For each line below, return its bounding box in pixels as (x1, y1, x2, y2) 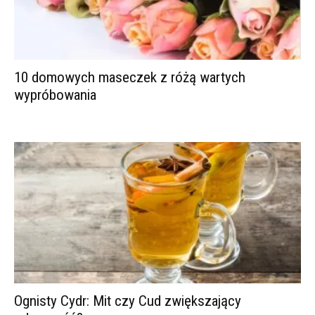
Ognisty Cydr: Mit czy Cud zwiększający (14, 292, 241, 310)
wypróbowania (14, 86, 96, 103)
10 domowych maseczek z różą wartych (14, 68, 245, 86)
